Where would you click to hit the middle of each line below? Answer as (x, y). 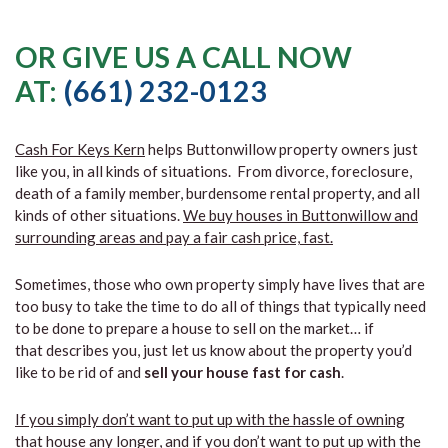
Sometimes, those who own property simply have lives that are (220, 284)
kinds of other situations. (99, 215)
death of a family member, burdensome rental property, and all (217, 193)
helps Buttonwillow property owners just (281, 149)
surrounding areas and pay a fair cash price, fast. (174, 237)
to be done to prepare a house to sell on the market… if (194, 328)
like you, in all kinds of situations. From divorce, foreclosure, (213, 171)
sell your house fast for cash (242, 372)
